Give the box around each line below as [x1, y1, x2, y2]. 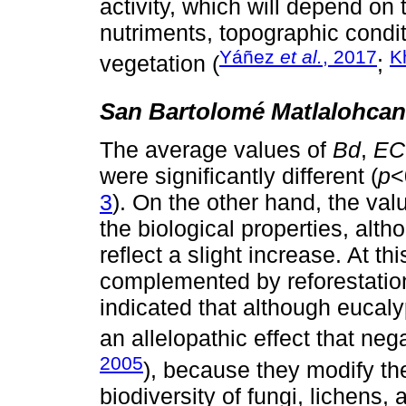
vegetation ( [100, 51, 219, 77]
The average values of [100, 137, 333, 163]
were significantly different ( [100, 163, 378, 189]
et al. [280, 45, 323, 67]
